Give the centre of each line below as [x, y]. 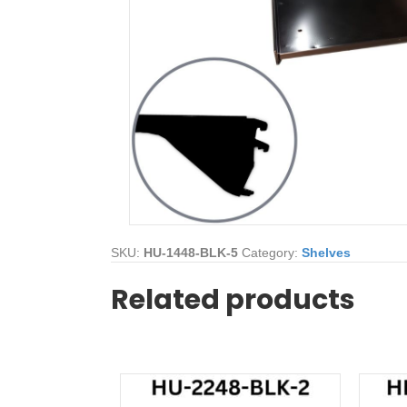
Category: [272, 253]
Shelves [326, 253]
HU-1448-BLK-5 [191, 253]
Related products [233, 300]
